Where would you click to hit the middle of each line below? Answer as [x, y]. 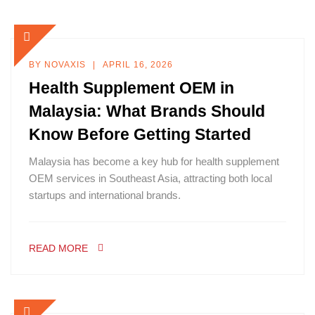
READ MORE [58, 248]
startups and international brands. [105, 195]
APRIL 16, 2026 [138, 65]
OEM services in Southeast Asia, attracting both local [150, 178]
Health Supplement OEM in [131, 88]
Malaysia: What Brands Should [147, 111]
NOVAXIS [65, 65]
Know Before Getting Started [140, 134]
